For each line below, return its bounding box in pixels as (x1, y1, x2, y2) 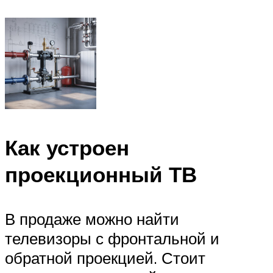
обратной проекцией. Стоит (5, 248, 205, 268)
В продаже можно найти (5, 209, 179, 229)
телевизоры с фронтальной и (5, 229, 219, 249)
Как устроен (5, 134, 129, 161)
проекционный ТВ (5, 161, 197, 188)
